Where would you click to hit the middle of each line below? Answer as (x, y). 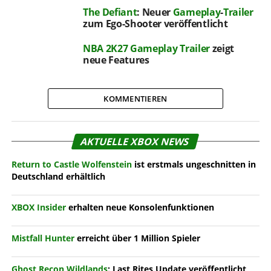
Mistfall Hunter (43, 238)
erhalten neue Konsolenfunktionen (140, 207)
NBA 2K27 (105, 48)
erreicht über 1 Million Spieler (137, 238)
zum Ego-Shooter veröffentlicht (155, 23)
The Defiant (110, 12)
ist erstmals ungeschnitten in (194, 164)
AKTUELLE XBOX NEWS (135, 141)
